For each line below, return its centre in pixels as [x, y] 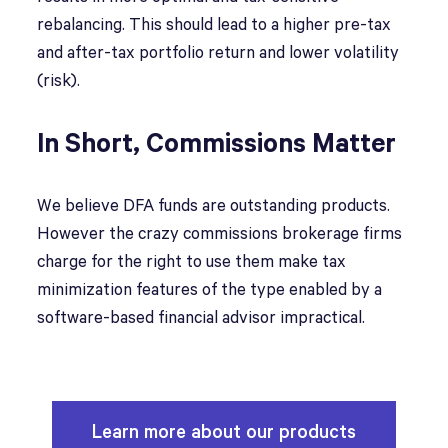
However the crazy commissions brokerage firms [220, 234]
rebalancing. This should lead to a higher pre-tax [214, 25]
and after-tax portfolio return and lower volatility [218, 53]
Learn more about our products [223, 432]
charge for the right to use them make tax [192, 262]
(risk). [59, 81]
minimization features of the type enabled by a [210, 290]
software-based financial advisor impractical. [201, 318]
